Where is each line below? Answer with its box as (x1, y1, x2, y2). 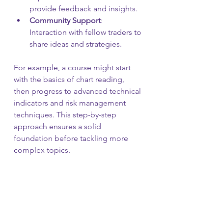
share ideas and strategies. (29, 39, 122, 49)
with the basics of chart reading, (14, 74, 126, 84)
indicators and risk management (14, 98, 128, 108)
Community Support (29, 15, 101, 25)
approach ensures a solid (14, 121, 103, 131)
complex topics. (14, 145, 70, 155)
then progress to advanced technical (14, 86, 143, 96)
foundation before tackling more (14, 133, 130, 143)
